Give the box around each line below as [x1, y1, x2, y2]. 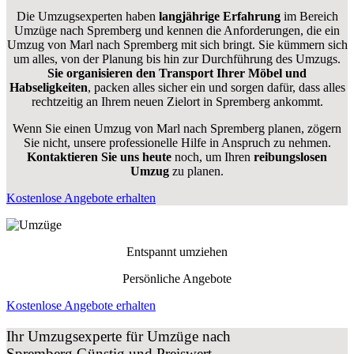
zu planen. [169, 164, 224, 179]
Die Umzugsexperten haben [16, 9, 159, 24]
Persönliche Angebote [122, 272, 232, 286]
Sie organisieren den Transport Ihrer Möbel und [47, 66, 307, 81]
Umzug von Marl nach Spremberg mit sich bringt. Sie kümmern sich [6, 38, 348, 52]
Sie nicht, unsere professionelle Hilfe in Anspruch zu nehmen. [23, 136, 331, 150]
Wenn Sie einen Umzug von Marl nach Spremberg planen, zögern [13, 122, 341, 136]
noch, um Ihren [171, 150, 254, 164]
